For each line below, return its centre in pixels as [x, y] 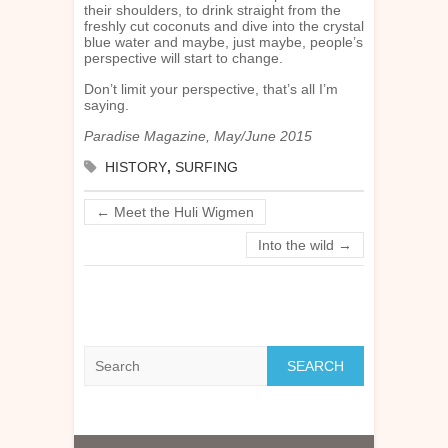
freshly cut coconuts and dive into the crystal [224, 25]
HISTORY [136, 166]
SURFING [206, 166]
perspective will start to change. [183, 57]
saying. [106, 104]
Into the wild [298, 244]
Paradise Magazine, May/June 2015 [198, 135]
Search [106, 353]
